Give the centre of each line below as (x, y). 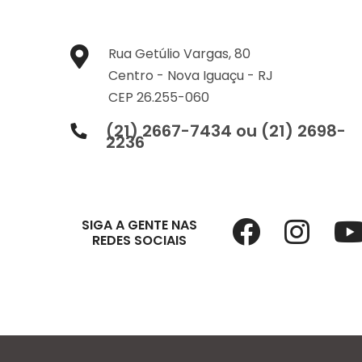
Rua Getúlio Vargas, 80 (179, 54)
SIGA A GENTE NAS (139, 225)
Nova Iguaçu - (213, 76)
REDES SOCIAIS (139, 240)
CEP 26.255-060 (159, 97)
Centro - (138, 76)
